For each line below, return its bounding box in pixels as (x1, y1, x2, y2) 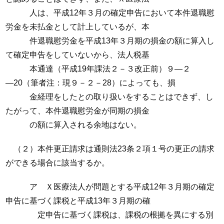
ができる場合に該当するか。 (5, 158, 110, 167)
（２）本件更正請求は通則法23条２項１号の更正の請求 (5, 144, 215, 153)
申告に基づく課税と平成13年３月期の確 (5, 196, 151, 205)
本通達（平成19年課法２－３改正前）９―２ (5, 64, 191, 73)
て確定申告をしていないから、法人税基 (5, 50, 150, 59)
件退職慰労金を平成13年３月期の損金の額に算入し (5, 36, 215, 45)
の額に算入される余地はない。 (5, 120, 142, 129)
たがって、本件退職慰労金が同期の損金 (5, 106, 150, 115)
